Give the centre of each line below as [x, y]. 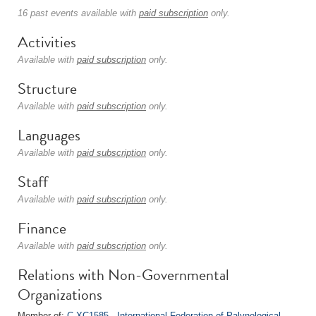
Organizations [60, 294]
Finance [42, 228]
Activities [47, 42]
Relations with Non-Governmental [123, 275]
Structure [47, 89]
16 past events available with [78, 13]
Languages [49, 135]
